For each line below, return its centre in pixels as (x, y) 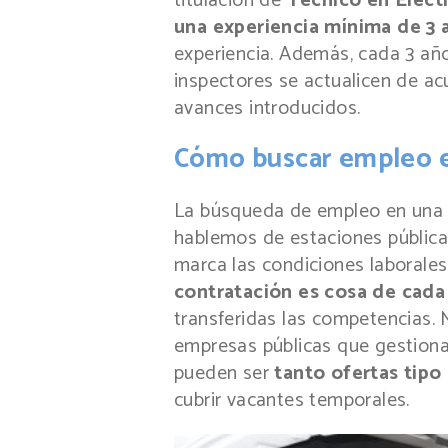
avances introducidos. (267, 108)
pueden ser (224, 374)
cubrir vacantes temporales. (292, 401)
